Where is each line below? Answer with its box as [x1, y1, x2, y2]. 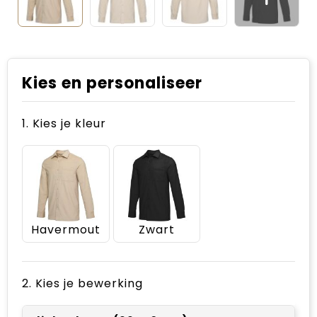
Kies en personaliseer [22, 72, 202, 94]
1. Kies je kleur [22, 115, 106, 132]
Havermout [30, 221, 100, 238]
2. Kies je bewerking [22, 275, 143, 292]
